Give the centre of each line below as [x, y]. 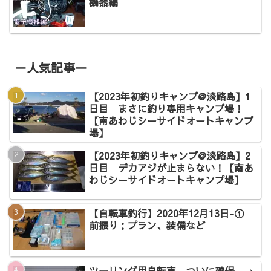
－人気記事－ [51, 67]
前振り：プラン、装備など [147, 225]
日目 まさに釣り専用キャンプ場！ [167, 108]
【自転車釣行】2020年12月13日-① [171, 213]
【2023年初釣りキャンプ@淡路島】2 [170, 155]
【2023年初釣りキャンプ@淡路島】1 [170, 96]
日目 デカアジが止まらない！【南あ [171, 167]
